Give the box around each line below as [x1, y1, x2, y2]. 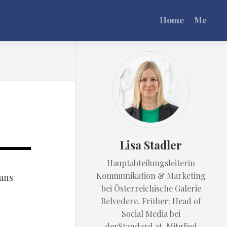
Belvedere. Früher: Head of [101, 196, 201, 206]
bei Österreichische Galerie [101, 183, 201, 194]
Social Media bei [122, 208, 180, 219]
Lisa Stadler [120, 137, 182, 153]
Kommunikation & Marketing [96, 170, 206, 181]
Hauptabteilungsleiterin [107, 158, 195, 168]
